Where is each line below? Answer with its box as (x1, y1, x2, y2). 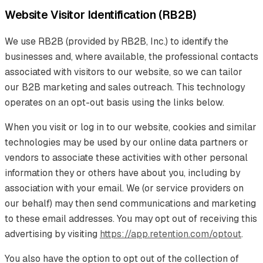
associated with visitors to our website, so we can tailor (5, 65, 242, 78)
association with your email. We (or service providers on (5, 181, 244, 194)
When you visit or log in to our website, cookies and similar (5, 120, 257, 133)
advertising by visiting (5, 227, 100, 240)
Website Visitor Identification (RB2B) (5, 7, 196, 22)
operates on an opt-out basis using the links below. (5, 96, 224, 109)
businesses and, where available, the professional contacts (5, 50, 258, 63)
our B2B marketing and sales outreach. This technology (5, 80, 245, 93)
